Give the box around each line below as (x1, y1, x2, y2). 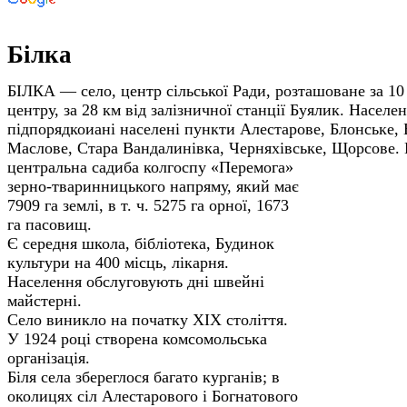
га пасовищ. (7, 214, 92, 233)
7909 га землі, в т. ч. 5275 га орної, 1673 (7, 195, 289, 214)
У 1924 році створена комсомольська (7, 329, 267, 348)
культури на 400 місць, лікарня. (7, 253, 229, 272)
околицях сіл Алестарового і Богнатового (7, 386, 298, 405)
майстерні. (7, 291, 82, 310)
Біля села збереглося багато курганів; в (7, 367, 280, 386)
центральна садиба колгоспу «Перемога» (7, 157, 293, 176)
